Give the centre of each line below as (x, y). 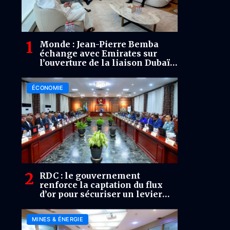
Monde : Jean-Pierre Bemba (99, 44)
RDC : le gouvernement (90, 176)
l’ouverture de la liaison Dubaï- (107, 63)
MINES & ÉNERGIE (57, 219)
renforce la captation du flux (101, 185)
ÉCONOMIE (48, 88)
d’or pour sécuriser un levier (101, 194)
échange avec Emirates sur (98, 54)
